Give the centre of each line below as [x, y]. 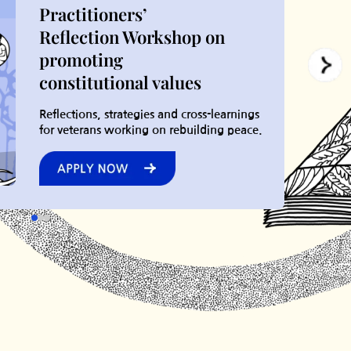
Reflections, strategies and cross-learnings [149, 115]
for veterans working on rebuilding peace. [150, 130]
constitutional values [120, 82]
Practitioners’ [93, 14]
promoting [81, 59]
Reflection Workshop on [132, 36]
